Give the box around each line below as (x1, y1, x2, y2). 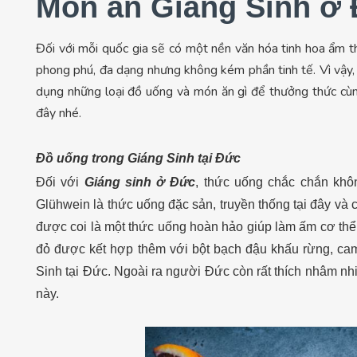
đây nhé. (36, 104, 84, 122)
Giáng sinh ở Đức (84, 175, 196, 189)
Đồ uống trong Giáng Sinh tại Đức (36, 151, 241, 165)
